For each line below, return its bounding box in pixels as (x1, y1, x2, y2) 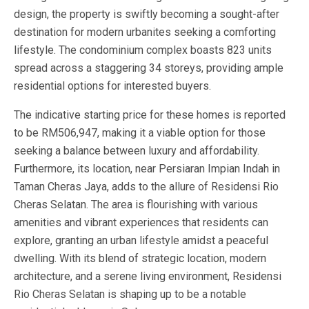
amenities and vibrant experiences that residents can (14, 215, 268, 229)
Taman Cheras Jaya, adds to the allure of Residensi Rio (14, 179, 279, 193)
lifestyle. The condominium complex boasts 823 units (14, 43, 272, 57)
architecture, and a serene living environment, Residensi (14, 269, 281, 283)
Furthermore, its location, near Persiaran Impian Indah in (14, 161, 280, 175)
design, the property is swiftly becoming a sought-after (14, 7, 279, 21)
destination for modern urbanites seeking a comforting (14, 25, 276, 39)
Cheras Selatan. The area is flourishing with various (14, 197, 258, 211)
